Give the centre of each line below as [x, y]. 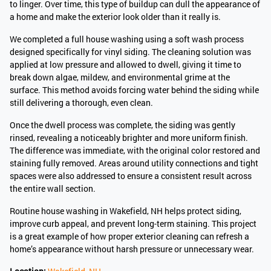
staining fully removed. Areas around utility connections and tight [134, 163]
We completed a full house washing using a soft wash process [127, 39]
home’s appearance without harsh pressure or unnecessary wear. [132, 249]
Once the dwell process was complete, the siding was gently [122, 125]
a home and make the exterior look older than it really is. [115, 16]
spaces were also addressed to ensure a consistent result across [131, 175]
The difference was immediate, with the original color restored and [135, 150]
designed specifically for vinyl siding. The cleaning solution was [130, 51]
